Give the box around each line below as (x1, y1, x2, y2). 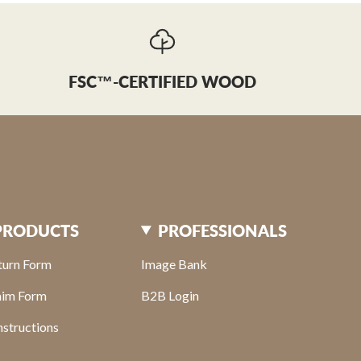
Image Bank (140, 255, 207, 272)
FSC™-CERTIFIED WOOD (68, 72, 256, 91)
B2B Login (140, 287, 199, 303)
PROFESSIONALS (157, 220, 287, 240)
